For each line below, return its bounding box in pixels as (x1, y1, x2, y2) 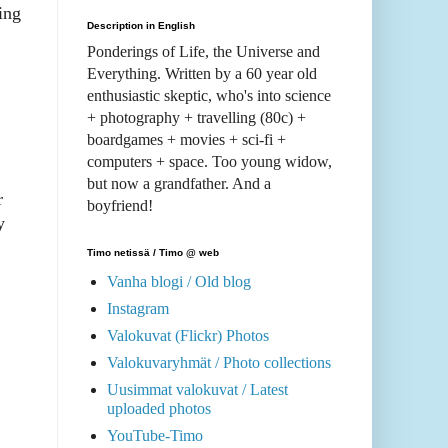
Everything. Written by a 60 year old (87, 65, 317, 83)
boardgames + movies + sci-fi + (87, 131, 286, 149)
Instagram (107, 300, 169, 318)
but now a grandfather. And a (87, 175, 271, 193)
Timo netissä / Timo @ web (87, 247, 219, 259)
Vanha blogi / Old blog (107, 273, 251, 291)
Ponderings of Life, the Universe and (87, 43, 320, 61)
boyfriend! (87, 197, 153, 215)
